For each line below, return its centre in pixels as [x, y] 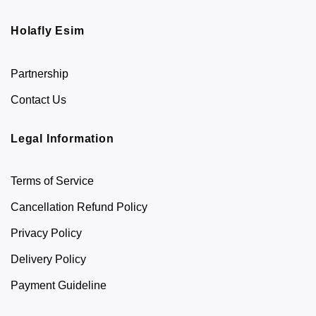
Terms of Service [52, 181]
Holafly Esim [48, 31]
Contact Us [38, 99]
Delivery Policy [48, 260]
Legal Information [62, 138]
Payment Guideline [59, 286]
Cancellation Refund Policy [79, 207]
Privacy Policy [46, 233]
